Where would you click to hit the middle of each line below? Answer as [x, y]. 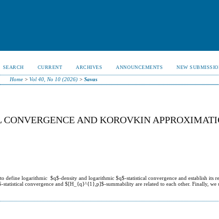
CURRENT [50, 67]
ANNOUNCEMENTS [140, 67]
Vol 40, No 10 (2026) [54, 79]
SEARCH [13, 67]
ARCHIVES [89, 67]
